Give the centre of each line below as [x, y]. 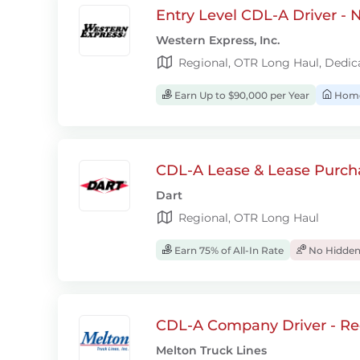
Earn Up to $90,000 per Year [241, 95]
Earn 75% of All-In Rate [228, 250]
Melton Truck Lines [211, 350]
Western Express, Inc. [218, 40]
